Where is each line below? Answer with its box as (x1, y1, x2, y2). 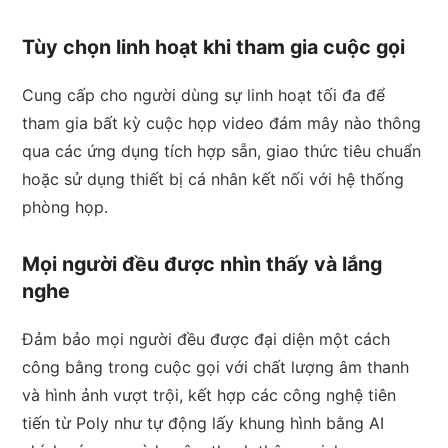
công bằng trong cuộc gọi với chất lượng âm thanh (22, 356, 410, 377)
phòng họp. (22, 196, 109, 217)
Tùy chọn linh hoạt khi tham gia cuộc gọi (22, 34, 406, 59)
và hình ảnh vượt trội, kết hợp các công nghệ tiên (22, 384, 397, 405)
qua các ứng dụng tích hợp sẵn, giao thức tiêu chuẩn (22, 140, 422, 161)
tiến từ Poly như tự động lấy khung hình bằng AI (22, 412, 385, 433)
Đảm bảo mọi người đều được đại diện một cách (22, 328, 391, 349)
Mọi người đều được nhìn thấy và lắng (22, 251, 383, 276)
